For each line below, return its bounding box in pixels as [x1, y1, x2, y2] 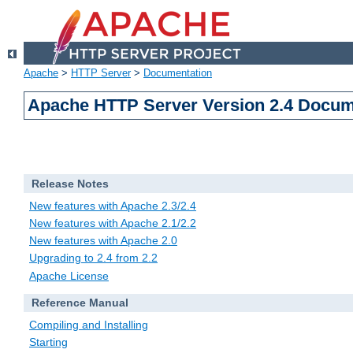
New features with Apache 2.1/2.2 [29, 217, 196, 230]
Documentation [143, 67, 212, 80]
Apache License [29, 269, 109, 282]
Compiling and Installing [29, 318, 148, 332]
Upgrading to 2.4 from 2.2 [29, 251, 158, 265]
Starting [29, 336, 68, 349]
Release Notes [31, 177, 109, 191]
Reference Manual [31, 296, 128, 310]
